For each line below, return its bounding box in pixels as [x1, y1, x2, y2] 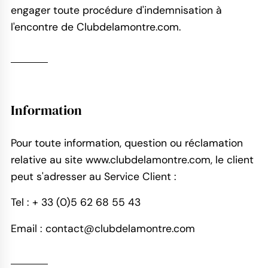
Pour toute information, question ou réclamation [10, 136, 243, 150]
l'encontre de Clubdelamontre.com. [10, 20, 181, 33]
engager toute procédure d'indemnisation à [10, 3, 222, 17]
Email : [10, 222, 45, 236]
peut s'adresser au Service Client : [10, 169, 176, 183]
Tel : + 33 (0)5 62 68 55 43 [10, 196, 141, 209]
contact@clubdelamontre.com [45, 222, 195, 236]
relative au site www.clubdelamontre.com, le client [10, 153, 254, 166]
